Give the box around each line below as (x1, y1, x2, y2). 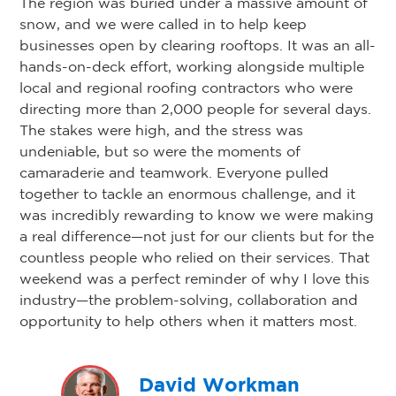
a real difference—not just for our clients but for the (19, 228, 374, 245)
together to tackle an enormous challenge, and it (19, 186, 355, 202)
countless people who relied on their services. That (19, 249, 369, 266)
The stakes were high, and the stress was (19, 122, 303, 139)
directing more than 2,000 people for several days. (19, 101, 371, 118)
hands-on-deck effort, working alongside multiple (19, 58, 364, 75)
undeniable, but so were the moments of (19, 143, 301, 160)
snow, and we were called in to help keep (19, 16, 307, 33)
